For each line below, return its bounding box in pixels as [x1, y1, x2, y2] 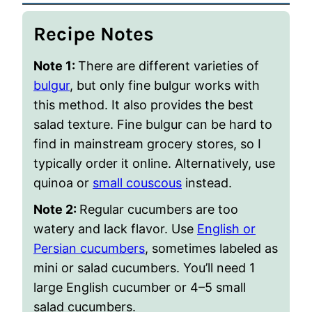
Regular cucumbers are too [79, 202, 238, 217]
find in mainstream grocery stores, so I [33, 136, 261, 151]
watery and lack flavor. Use [33, 221, 197, 236]
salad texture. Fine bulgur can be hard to [33, 117, 272, 132]
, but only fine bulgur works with [70, 78, 260, 93]
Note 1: [33, 58, 78, 73]
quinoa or [33, 175, 93, 190]
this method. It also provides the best [33, 97, 253, 112]
